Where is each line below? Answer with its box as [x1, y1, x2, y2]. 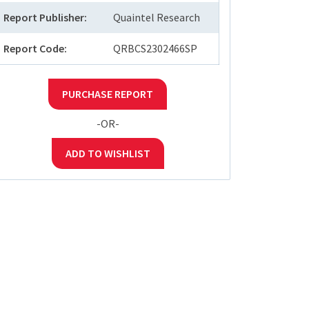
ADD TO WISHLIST [65, 146, 150, 161]
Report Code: [3, 41, 67, 56]
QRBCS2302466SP [113, 41, 197, 56]
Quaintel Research [113, 10, 200, 25]
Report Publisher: [3, 10, 87, 25]
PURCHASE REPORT [62, 87, 153, 101]
